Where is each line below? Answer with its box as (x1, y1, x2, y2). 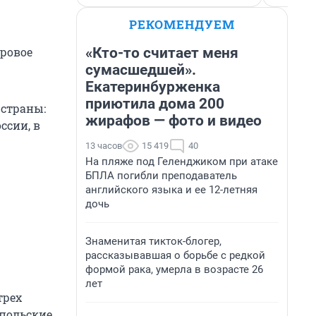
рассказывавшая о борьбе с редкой (85, 249, 265, 262)
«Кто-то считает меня (85, 44, 238, 61)
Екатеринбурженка (85, 78, 220, 95)
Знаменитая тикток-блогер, (85, 235, 221, 248)
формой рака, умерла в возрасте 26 (85, 263, 263, 276)
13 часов (85, 140, 122, 151)
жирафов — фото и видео (85, 112, 262, 129)
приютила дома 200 (85, 95, 224, 112)
